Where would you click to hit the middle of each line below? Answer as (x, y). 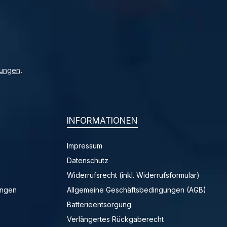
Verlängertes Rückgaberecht (115, 219)
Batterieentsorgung (99, 204)
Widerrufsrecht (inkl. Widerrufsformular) (133, 175)
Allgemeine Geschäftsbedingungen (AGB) (137, 190)
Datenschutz (88, 160)
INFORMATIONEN (102, 121)
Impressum (85, 146)
